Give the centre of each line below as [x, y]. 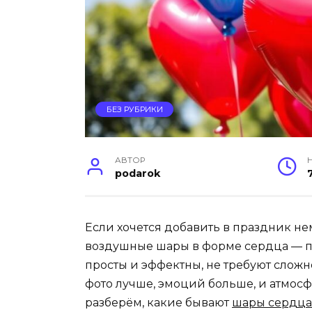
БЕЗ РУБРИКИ [134, 110]
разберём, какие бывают [158, 302]
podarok [138, 173]
